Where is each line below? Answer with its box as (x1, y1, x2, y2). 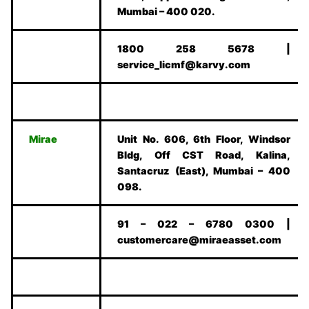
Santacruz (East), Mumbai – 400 (117, 165, 290, 177)
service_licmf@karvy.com (117, 59, 251, 71)
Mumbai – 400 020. (117, 6, 216, 18)
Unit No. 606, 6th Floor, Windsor (117, 133, 290, 146)
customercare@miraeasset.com (117, 234, 282, 246)
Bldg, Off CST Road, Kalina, (117, 149, 290, 161)
